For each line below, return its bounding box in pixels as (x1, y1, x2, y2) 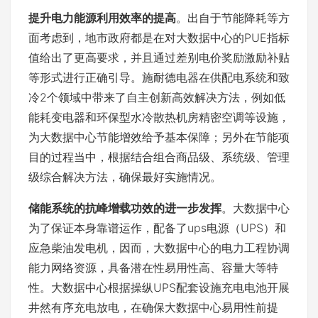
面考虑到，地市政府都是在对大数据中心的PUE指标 (28, 31, 290, 45)
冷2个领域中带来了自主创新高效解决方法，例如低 (28, 90, 285, 104)
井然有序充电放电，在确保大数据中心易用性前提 (28, 300, 278, 314)
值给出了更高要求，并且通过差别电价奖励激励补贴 (28, 50, 290, 65)
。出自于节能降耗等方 (176, 11, 290, 25)
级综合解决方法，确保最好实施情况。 (28, 170, 221, 184)
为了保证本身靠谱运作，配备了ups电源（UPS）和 (28, 221, 286, 235)
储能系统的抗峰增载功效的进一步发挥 (28, 201, 221, 215)
